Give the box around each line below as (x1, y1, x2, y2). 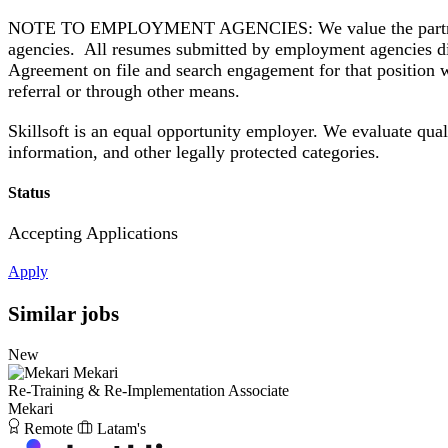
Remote (24, 420, 73, 438)
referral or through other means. (8, 81, 240, 102)
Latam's (97, 420, 146, 438)
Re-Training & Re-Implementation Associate (8, 382, 289, 400)
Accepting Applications (8, 223, 178, 244)
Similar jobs (8, 301, 119, 325)
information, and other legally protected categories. (8, 141, 380, 162)
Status (8, 184, 50, 202)
